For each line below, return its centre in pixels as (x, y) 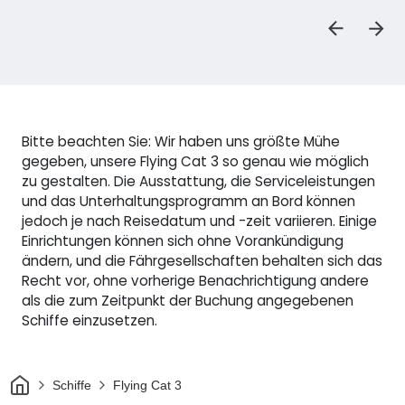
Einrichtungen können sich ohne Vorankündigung (183, 241)
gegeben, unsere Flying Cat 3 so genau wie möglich (195, 162)
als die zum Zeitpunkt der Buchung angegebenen (188, 301)
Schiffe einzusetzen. (89, 321)
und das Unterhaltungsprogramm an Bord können (188, 202)
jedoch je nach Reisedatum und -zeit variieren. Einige (199, 221)
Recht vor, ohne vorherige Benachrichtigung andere (195, 281)
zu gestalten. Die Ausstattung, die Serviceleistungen (198, 182)
